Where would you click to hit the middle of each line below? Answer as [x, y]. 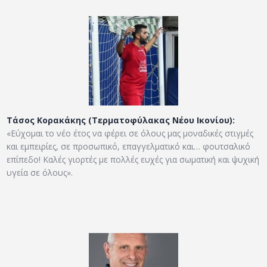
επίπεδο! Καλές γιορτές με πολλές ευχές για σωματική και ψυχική [133, 160]
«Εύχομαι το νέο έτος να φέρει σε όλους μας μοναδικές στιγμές [130, 133]
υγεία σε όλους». [40, 173]
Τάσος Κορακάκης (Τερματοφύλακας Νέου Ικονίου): [121, 120]
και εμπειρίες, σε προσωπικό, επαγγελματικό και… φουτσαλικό [129, 147]
